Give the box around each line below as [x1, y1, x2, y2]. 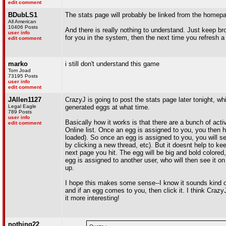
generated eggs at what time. [65, 103, 150, 111]
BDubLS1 [8, 11, 37, 19]
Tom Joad [8, 68, 31, 73]
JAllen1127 [8, 96, 41, 103]
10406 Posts [8, 24, 38, 30]
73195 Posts [8, 73, 38, 79]
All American [8, 19, 36, 24]
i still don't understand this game [65, 60, 159, 68]
